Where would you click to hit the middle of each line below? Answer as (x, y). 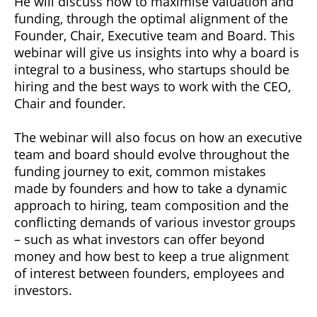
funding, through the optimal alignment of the (151, 18)
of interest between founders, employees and (149, 273)
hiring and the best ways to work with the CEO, (152, 86)
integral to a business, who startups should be (152, 69)
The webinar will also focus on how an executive (158, 137)
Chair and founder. (70, 103)
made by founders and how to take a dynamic (151, 188)
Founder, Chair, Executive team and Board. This (155, 35)
